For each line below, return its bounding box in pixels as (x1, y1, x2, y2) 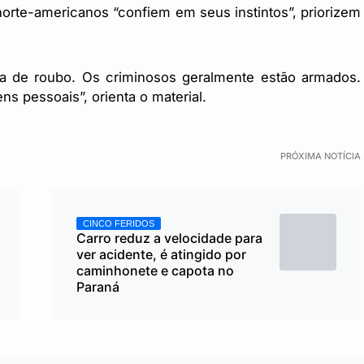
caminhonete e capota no (76, 262, 234, 279)
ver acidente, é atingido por (76, 246, 246, 262)
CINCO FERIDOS (83, 219, 154, 228)
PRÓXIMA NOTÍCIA (280, 150, 361, 162)
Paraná (76, 279, 119, 295)
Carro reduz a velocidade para (76, 230, 262, 246)
